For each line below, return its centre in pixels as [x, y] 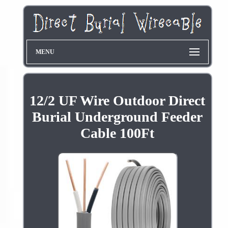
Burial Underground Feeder [118, 117]
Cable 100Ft [118, 133]
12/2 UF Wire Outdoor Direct [118, 101]
